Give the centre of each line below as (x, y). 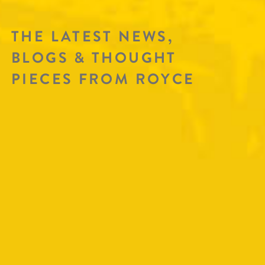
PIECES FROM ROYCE (103, 80)
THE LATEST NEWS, (93, 37)
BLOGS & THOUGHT (94, 58)
